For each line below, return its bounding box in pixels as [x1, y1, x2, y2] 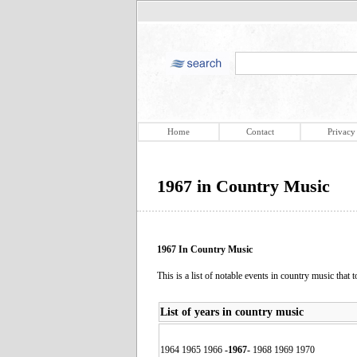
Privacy [327, 127, 355, 136]
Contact [245, 127, 274, 136]
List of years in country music [160, 304, 304, 318]
